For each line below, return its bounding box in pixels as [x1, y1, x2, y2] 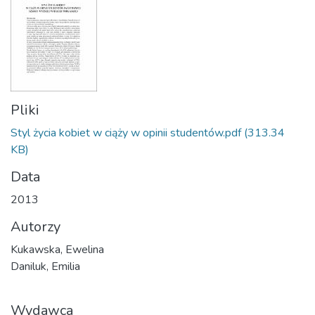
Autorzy [11, 217, 60, 236]
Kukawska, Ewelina [11, 242, 104, 257]
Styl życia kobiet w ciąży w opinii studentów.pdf [11, 125, 241, 141]
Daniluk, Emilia [11, 259, 80, 274]
